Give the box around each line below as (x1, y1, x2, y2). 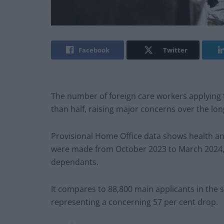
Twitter (162, 45, 187, 55)
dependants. (51, 156, 98, 168)
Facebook (78, 45, 109, 55)
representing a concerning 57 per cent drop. (51, 196, 218, 208)
